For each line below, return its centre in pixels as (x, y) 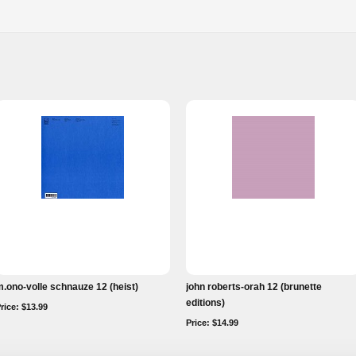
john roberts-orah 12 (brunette (254, 287)
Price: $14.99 (212, 323)
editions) (205, 303)
